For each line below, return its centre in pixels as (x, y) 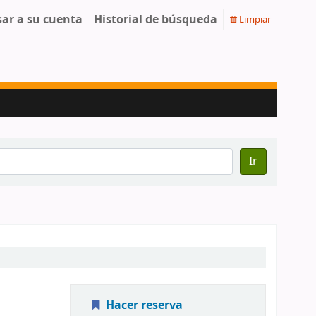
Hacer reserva (142, 305)
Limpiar (254, 19)
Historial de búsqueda (156, 20)
